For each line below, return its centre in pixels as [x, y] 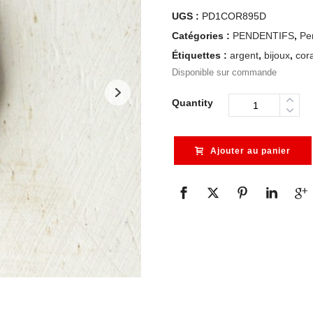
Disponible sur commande [224, 72]
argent [244, 55]
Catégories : [202, 36]
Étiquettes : [201, 55]
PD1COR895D [234, 16]
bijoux [277, 55]
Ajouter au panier [250, 151]
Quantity [192, 103]
